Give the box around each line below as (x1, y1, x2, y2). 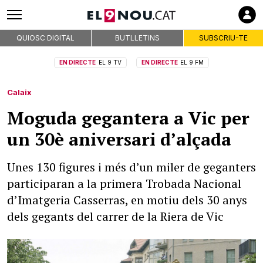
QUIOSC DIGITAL (16, 33, 75, 42)
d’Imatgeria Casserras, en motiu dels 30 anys (7, 192, 247, 208)
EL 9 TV (98, 59, 122, 66)
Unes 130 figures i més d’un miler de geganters (7, 159, 256, 175)
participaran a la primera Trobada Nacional (7, 176, 241, 191)
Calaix (7, 87, 32, 97)
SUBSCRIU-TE (198, 33, 248, 42)
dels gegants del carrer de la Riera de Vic (7, 208, 224, 224)
